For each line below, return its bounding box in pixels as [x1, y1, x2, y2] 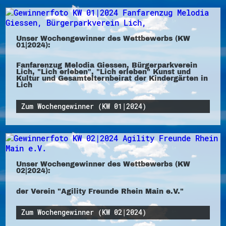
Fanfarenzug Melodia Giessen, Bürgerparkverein [16, 61, 197, 70]
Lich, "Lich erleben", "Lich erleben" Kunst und [16, 67, 191, 77]
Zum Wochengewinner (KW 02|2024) [21, 208, 147, 217]
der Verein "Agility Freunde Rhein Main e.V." [16, 186, 184, 196]
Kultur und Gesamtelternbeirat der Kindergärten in [16, 74, 208, 83]
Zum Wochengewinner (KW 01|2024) [21, 101, 147, 111]
